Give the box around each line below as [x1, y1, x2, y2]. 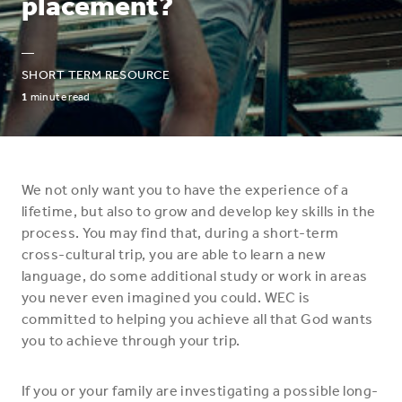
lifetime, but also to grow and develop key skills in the [22, 203, 376, 220]
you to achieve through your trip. [22, 332, 240, 349]
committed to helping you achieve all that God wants [22, 310, 373, 328]
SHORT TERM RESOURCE [22, 67, 170, 83]
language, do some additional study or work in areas [22, 267, 368, 284]
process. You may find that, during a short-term [22, 224, 339, 241]
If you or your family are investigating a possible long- [22, 382, 379, 399]
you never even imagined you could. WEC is [22, 289, 310, 306]
